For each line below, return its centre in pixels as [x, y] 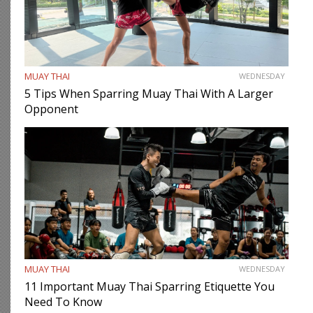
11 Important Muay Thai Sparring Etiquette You [150, 286]
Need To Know [63, 301]
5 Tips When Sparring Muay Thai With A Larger [149, 93]
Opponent [51, 109]
